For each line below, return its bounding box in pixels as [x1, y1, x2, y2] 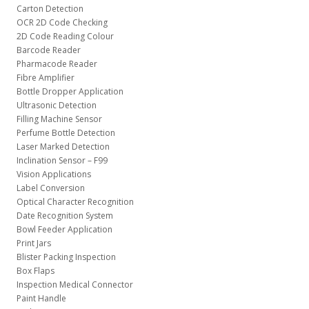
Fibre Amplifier [16, 72, 74, 83]
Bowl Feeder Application [16, 223, 112, 235]
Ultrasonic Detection [16, 99, 97, 111]
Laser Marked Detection [16, 141, 110, 152]
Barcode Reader [16, 44, 81, 56]
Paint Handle [16, 292, 66, 304]
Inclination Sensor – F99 [16, 154, 108, 166]
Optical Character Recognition [16, 196, 134, 208]
